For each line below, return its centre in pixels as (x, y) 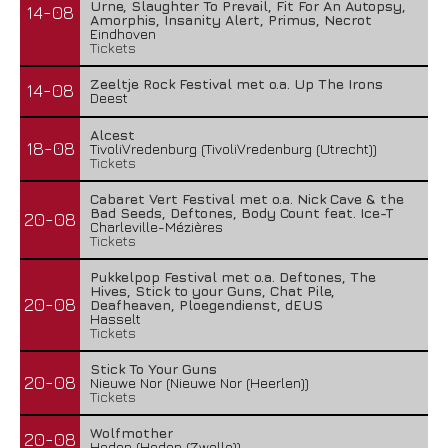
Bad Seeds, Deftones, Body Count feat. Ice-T (242, 212)
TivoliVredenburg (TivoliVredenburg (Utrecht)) (233, 148)
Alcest (112, 134)
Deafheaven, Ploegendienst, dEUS (206, 304)
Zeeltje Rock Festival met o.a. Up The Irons (236, 83)
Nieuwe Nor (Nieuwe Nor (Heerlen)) (199, 382)
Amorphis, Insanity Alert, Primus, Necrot (231, 19)
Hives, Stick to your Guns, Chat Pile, (212, 290)
